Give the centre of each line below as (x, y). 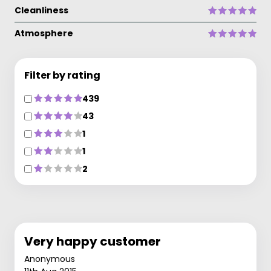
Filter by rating (62, 75)
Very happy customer (93, 241)
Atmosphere (44, 33)
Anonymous (50, 259)
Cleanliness (41, 10)
